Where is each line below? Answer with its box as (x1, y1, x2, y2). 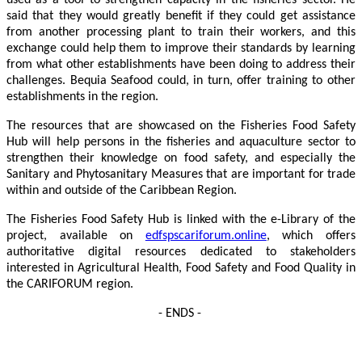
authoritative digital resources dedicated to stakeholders (6, 246, 356, 259)
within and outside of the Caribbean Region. (6, 184, 237, 198)
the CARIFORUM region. (6, 278, 133, 292)
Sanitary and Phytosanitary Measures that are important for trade (6, 168, 356, 182)
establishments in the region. (6, 90, 158, 104)
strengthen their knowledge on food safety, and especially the (6, 152, 356, 166)
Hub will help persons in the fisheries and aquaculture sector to (6, 136, 356, 149)
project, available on (6, 229, 145, 243)
